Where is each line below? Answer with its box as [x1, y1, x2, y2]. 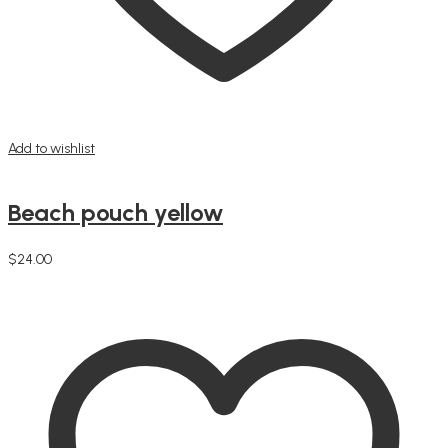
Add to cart [8, 267, 75, 285]
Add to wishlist [8, 139, 95, 157]
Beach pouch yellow [8, 197, 223, 227]
